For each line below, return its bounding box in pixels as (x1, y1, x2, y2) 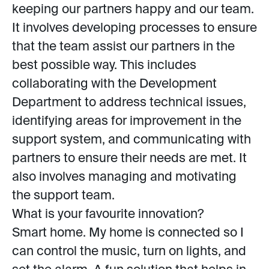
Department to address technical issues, (12, 97, 246, 109)
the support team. (12, 190, 115, 202)
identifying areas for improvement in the (12, 115, 241, 128)
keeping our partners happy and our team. (12, 4, 254, 16)
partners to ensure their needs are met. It (12, 153, 247, 165)
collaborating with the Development (12, 78, 217, 91)
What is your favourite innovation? (12, 208, 204, 221)
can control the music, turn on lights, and (12, 246, 246, 258)
